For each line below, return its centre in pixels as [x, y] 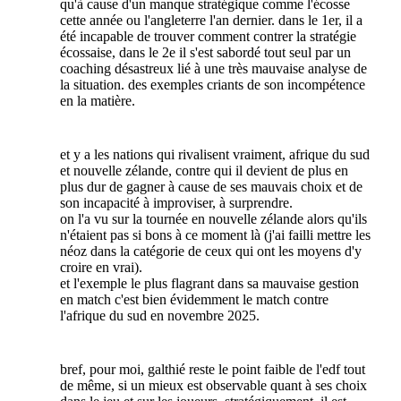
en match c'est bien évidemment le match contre [195, 300]
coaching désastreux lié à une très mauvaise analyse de [214, 69]
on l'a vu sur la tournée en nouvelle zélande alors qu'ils [214, 219]
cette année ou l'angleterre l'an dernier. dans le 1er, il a [212, 21]
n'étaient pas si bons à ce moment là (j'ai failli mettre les [216, 235]
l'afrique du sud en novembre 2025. [160, 316]
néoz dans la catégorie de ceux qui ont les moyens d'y [211, 252]
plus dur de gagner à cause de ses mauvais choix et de [212, 187]
